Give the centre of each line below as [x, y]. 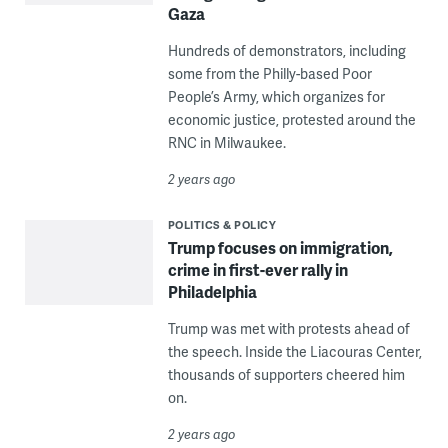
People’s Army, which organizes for [276, 96]
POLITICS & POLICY [222, 224]
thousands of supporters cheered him [286, 374]
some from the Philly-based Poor [269, 73]
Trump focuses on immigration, [280, 247]
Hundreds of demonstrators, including [286, 50]
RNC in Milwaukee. [226, 142]
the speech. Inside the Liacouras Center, [294, 351]
